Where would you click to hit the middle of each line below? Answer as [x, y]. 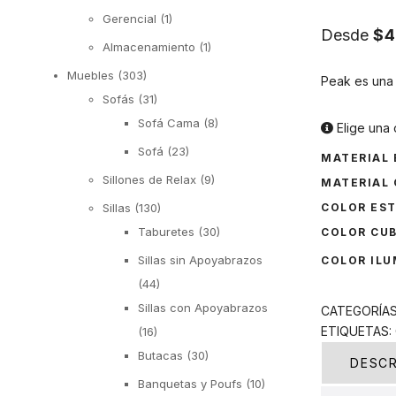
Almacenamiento [149, 46]
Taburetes [166, 231]
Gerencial [129, 18]
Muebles [91, 75]
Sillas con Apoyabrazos [203, 307]
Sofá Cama [169, 122]
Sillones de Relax [149, 179]
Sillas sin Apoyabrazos [200, 259]
